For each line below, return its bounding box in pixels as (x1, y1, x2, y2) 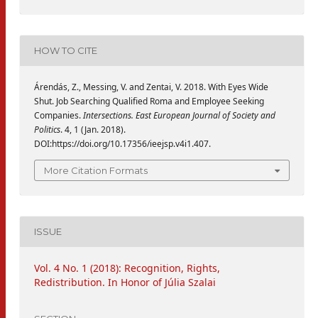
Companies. (34, 109, 83, 121)
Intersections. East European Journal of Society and (83, 109, 275, 121)
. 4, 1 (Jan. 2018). (60, 123, 126, 136)
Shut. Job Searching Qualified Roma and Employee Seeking (34, 94, 264, 107)
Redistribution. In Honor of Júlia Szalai (34, 275, 216, 289)
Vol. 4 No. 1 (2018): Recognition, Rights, (34, 261, 220, 275)
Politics (34, 123, 60, 136)
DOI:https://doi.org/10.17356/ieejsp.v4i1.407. (34, 137, 211, 150)
